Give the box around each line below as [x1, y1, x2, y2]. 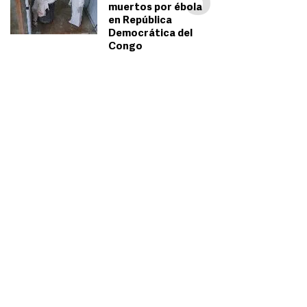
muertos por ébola [108, 3, 202, 14]
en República [108, 16, 172, 27]
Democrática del [108, 29, 193, 40]
